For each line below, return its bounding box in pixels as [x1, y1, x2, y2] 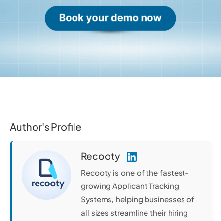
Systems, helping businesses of [81, 194, 195, 204]
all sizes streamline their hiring [81, 208, 188, 218]
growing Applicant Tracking [81, 181, 179, 191]
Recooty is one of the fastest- [81, 168, 189, 178]
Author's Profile [10, 120, 81, 133]
